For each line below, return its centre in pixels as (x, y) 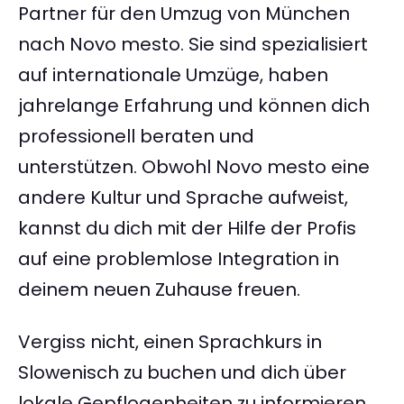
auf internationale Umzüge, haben (173, 75)
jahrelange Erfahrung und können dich (194, 106)
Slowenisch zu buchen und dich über (182, 373)
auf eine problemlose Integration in (179, 259)
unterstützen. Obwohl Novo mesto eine (194, 167)
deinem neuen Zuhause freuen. (159, 290)
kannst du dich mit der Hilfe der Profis (187, 229)
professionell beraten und (136, 137)
